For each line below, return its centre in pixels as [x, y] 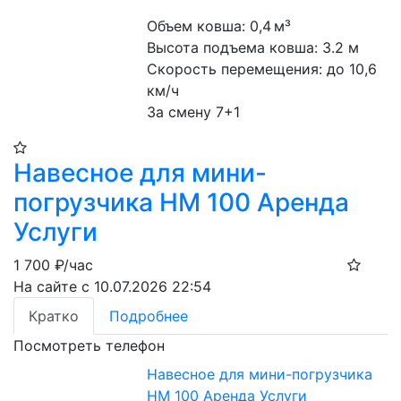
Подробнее [149, 316]
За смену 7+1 [194, 112]
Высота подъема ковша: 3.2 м [253, 47]
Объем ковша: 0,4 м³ [219, 26]
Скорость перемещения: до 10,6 [262, 69]
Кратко [54, 316]
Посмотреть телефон [89, 346]
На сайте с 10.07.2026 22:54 [112, 286]
